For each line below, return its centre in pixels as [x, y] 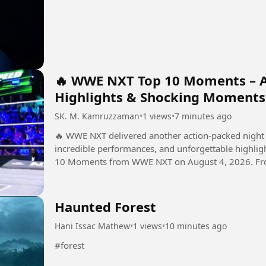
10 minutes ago [196, 226]
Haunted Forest [105, 207]
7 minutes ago [203, 116]
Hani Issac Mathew [92, 226]
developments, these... [101, 174]
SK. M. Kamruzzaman [97, 116]
